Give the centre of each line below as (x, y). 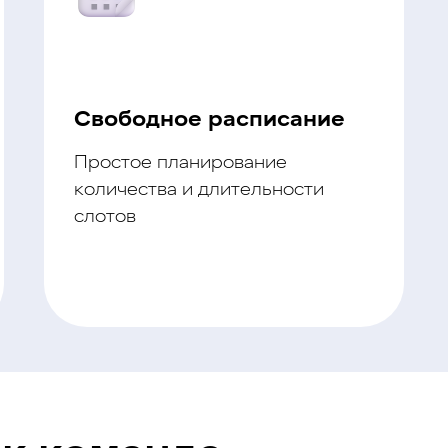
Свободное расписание (209, 120)
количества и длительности (199, 190)
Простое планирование (180, 163)
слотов (105, 217)
